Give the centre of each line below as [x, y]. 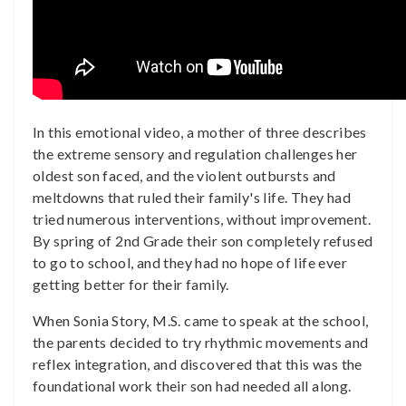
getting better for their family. [131, 284]
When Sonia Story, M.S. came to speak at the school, [201, 320]
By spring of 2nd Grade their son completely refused [203, 241]
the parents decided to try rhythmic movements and [201, 342]
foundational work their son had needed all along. [192, 386]
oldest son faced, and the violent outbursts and [184, 175]
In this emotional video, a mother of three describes [200, 132]
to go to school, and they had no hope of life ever [190, 262]
